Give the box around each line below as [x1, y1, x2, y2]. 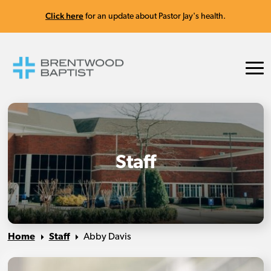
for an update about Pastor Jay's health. [83, 12, 226, 21]
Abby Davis [83, 232, 131, 243]
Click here [45, 11, 83, 21]
